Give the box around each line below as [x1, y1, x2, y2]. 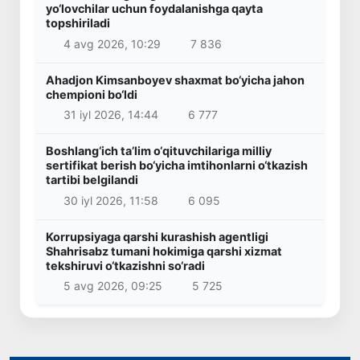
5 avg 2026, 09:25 [63, 279, 162, 293]
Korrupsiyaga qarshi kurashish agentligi [46, 229, 268, 243]
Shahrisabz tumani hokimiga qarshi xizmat [46, 243, 282, 258]
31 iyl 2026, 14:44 [63, 108, 158, 122]
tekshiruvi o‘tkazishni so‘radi [46, 258, 205, 272]
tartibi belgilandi [46, 173, 138, 187]
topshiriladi [46, 15, 110, 30]
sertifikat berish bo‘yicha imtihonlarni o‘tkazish [46, 158, 308, 173]
